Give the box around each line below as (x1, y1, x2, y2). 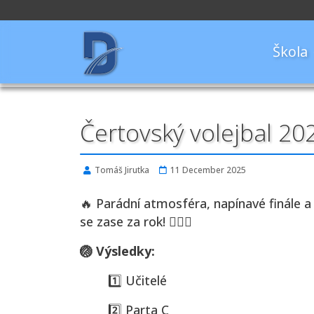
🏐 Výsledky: (80, 243, 155, 259)
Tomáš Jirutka (95, 164, 149, 176)
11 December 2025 (170, 164, 246, 176)
